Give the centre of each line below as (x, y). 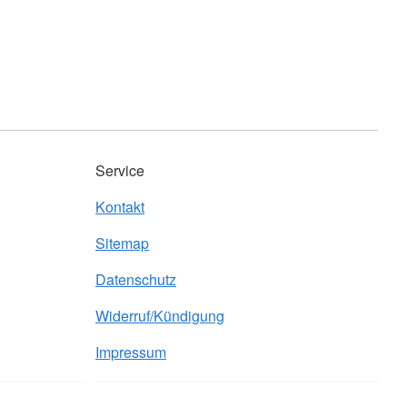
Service (120, 171)
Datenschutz (136, 280)
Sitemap (122, 243)
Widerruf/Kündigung (160, 316)
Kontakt (120, 207)
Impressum (131, 352)
